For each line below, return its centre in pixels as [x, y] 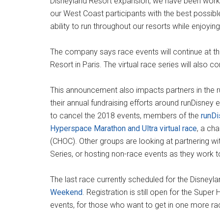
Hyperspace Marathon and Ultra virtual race [124, 128]
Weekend [66, 192]
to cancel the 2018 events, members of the [125, 116]
